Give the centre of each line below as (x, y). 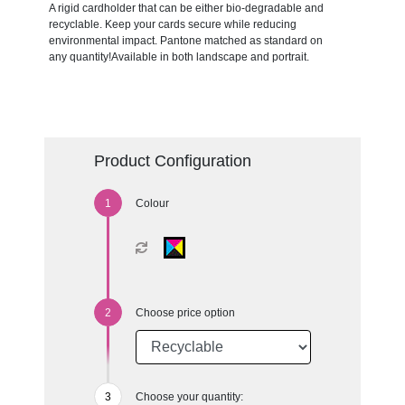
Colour (152, 203)
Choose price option (185, 312)
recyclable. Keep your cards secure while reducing (172, 24)
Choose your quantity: (189, 396)
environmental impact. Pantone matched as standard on (185, 40)
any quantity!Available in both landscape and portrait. (179, 57)
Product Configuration (172, 160)
